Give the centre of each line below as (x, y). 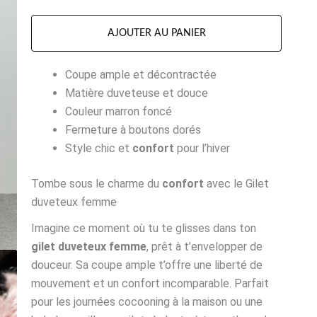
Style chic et (99, 149)
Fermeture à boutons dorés (133, 130)
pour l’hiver (202, 149)
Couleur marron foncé (119, 112)
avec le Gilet (237, 184)
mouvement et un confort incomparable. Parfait (150, 284)
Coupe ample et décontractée (141, 75)
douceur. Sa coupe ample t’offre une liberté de (147, 265)
